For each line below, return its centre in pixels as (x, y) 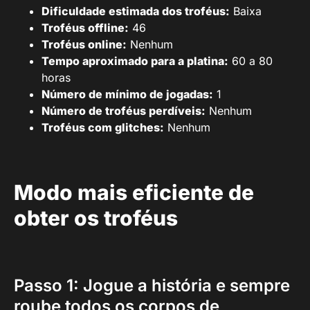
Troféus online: (84, 44)
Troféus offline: (85, 28)
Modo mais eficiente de (134, 192)
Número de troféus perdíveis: (124, 111)
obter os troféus (96, 218)
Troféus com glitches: (103, 127)
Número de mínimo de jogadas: (127, 94)
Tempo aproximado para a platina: (135, 61)
